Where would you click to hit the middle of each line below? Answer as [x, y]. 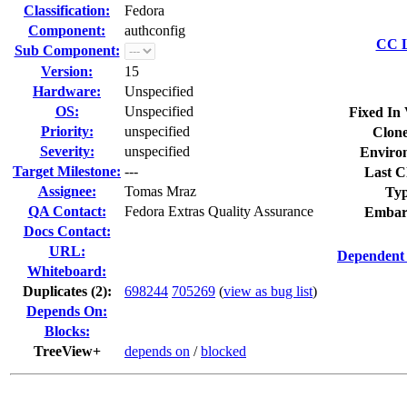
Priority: [67, 131]
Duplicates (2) [65, 291]
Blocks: [67, 331]
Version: [67, 71]
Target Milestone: [67, 171]
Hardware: [67, 91]
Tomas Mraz [160, 191]
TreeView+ [67, 351]
